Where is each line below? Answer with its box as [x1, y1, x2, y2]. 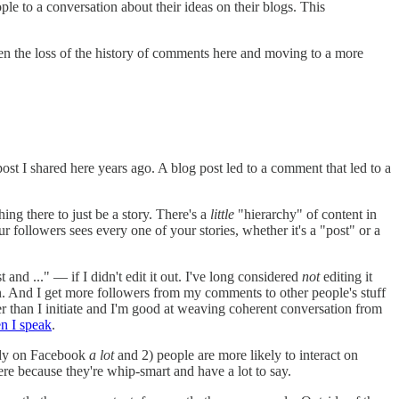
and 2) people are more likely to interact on [118, 347, 358, 363]
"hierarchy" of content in [234, 207, 377, 223]
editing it [320, 269, 372, 285]
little [207, 207, 234, 223]
